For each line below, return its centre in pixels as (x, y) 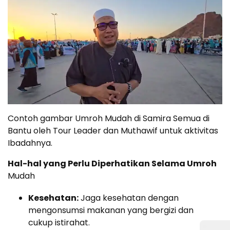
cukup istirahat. (59, 223)
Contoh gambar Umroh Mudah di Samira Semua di (109, 119)
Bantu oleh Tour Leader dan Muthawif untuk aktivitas (113, 131)
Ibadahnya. (30, 143)
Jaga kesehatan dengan (129, 198)
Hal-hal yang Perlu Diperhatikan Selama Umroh (112, 164)
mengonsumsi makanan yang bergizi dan (111, 210)
